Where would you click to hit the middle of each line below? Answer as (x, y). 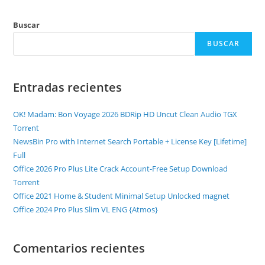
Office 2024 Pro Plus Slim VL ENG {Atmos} (86, 209)
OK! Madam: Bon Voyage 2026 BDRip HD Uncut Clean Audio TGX (125, 114)
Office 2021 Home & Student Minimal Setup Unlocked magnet (122, 196)
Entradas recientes (68, 87)
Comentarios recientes (79, 248)
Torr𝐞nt (26, 128)
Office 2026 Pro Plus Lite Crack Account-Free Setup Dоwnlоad (121, 169)
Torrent (27, 182)
